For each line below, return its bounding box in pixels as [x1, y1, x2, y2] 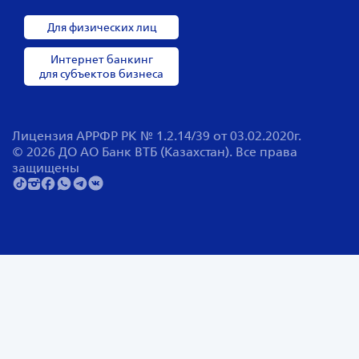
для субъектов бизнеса [39, 66, 163, 81]
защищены [12, 159, 79, 175]
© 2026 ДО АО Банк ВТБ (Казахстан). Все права [12, 143, 297, 159]
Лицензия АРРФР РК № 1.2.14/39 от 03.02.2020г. [12, 127, 301, 143]
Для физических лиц [46, 19, 156, 34]
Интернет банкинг [50, 51, 153, 67]
